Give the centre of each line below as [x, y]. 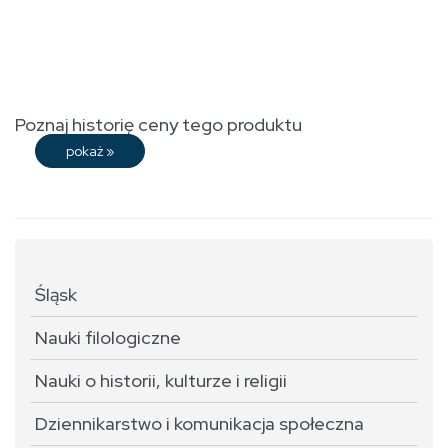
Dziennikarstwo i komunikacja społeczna [199, 424]
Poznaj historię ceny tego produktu [158, 125]
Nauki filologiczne [108, 338]
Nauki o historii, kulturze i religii [161, 381]
